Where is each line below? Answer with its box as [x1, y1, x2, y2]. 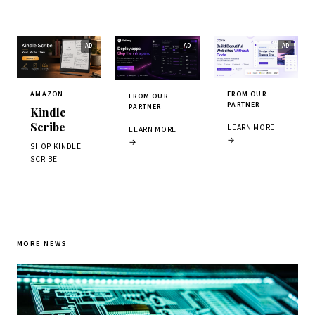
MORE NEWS [17, 238, 67, 250]
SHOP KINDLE [30, 141, 82, 153]
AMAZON [30, 89, 64, 100]
